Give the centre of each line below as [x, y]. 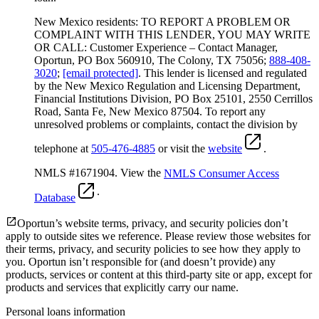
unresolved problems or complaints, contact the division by [166, 125]
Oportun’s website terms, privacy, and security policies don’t [152, 224]
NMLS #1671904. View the [99, 173]
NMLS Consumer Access [221, 174]
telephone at [63, 149]
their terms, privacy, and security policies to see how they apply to [153, 249]
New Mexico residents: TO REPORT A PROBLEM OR [162, 22]
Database [55, 198]
